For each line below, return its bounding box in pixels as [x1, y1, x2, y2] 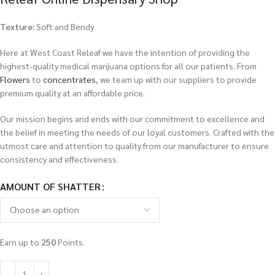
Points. [56, 236, 85, 248]
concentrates [43, 74, 96, 85]
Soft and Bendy [34, 21, 94, 33]
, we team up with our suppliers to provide [96, 74, 257, 85]
